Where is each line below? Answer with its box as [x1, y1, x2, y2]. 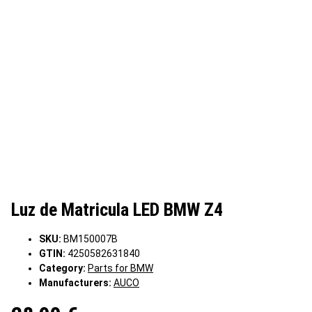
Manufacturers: [39, 277, 111, 289]
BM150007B [63, 233, 118, 245]
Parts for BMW [88, 263, 153, 274]
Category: [39, 263, 88, 274]
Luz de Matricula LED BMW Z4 [11, 199, 223, 221]
